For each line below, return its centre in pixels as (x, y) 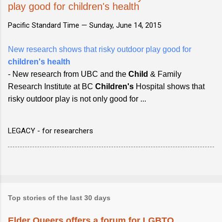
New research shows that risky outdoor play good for (100, 49)
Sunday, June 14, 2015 (125, 25)
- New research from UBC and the (68, 74)
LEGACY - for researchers (51, 131)
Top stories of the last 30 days (59, 197)
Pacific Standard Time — (49, 25)
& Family (165, 74)
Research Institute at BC (52, 86)
